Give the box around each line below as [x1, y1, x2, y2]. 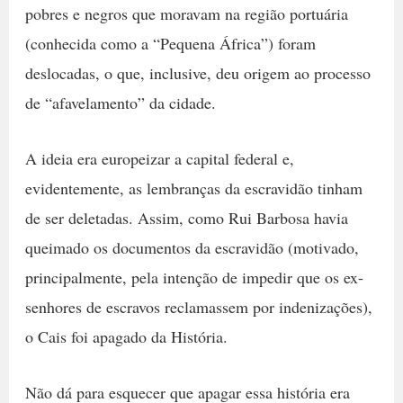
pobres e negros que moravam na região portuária [24, 2, 348, 24]
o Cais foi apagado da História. [24, 325, 228, 347]
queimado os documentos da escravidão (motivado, [24, 236, 359, 258]
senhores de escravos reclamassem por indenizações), [24, 295, 372, 318]
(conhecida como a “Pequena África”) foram [24, 31, 316, 54]
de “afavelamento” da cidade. [24, 91, 216, 113]
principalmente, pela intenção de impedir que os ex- [24, 265, 363, 288]
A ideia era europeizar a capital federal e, [24, 147, 294, 169]
